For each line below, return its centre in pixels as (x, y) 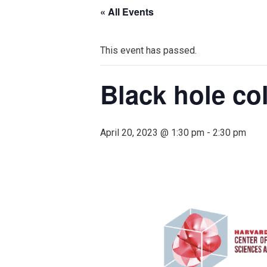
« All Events (127, 12)
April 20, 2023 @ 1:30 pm (152, 133)
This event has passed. (148, 51)
